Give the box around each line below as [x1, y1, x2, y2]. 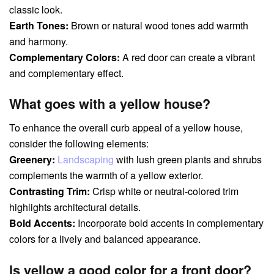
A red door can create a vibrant [120, 50, 255, 64]
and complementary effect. [9, 65, 124, 80]
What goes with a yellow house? [9, 94, 210, 114]
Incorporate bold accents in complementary [75, 216, 264, 231]
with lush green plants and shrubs [114, 152, 262, 167]
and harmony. [9, 34, 68, 48]
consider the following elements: [9, 136, 149, 151]
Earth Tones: [9, 18, 68, 32]
